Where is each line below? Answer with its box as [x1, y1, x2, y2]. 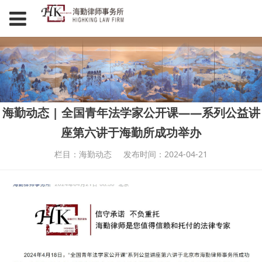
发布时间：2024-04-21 [123, 149, 208, 160]
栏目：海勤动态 [54, 149, 112, 160]
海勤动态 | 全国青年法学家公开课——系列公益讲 [2, 104, 260, 121]
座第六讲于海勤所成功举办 [61, 124, 201, 141]
